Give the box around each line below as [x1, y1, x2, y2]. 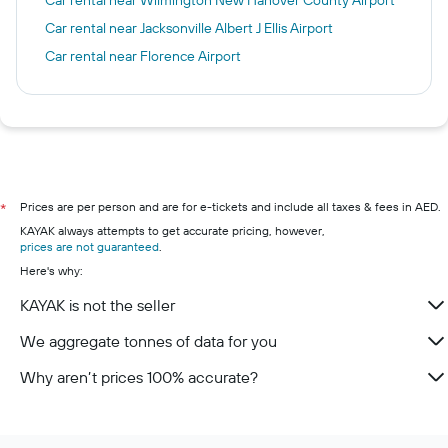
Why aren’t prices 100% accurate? [20, 366, 258, 387]
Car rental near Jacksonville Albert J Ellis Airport [45, 18, 333, 37]
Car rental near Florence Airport [45, 46, 241, 65]
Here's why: [20, 262, 83, 278]
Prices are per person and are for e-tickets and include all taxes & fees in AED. [20, 198, 441, 214]
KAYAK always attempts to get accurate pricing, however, [20, 222, 325, 238]
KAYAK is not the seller [20, 294, 175, 315]
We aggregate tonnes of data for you [20, 330, 277, 351]
